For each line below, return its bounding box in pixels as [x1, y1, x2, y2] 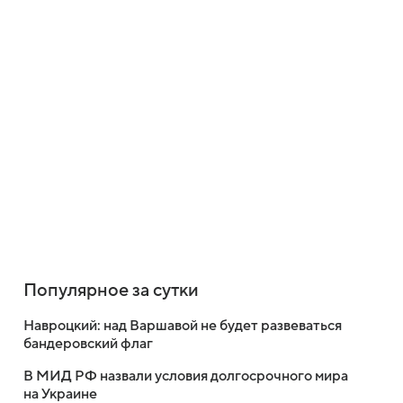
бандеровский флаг [23, 336, 153, 352]
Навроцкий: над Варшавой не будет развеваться [23, 318, 342, 334]
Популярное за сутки [23, 281, 199, 300]
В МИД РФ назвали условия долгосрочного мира [23, 368, 348, 384]
